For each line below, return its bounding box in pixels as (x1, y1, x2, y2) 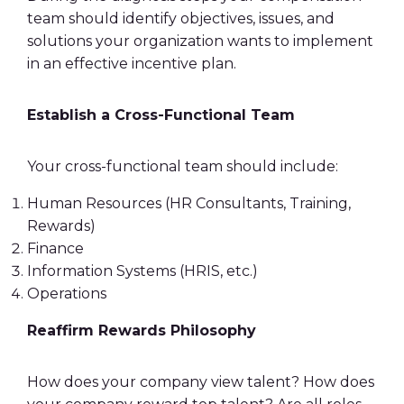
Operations (27, 285, 106, 302)
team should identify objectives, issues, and (27, 10, 335, 27)
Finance (27, 240, 84, 257)
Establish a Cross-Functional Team (27, 106, 295, 124)
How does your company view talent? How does (27, 373, 374, 390)
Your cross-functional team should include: (27, 158, 338, 175)
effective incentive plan (65, 55, 234, 72)
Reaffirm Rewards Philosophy (27, 322, 256, 339)
